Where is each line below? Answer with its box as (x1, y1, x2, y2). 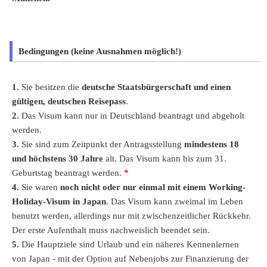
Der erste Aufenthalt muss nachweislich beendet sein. (12, 225, 210, 235)
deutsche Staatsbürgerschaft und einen (82, 82, 231, 92)
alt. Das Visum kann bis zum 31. (103, 153, 226, 163)
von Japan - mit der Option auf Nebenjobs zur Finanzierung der (12, 253, 249, 263)
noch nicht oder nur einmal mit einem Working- (60, 182, 246, 192)
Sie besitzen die (19, 82, 82, 92)
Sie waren (19, 182, 60, 192)
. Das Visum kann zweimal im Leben (106, 196, 243, 206)
